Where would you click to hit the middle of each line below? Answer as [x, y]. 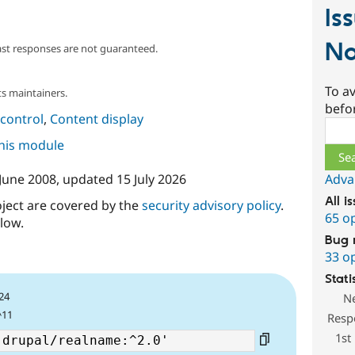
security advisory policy [211, 206]
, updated [86, 179]
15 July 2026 [151, 179]
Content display [96, 118]
